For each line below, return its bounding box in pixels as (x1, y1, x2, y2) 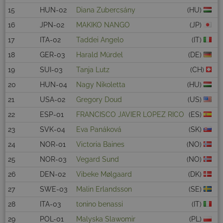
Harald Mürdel (76, 51, 123, 59)
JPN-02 (40, 21, 64, 29)
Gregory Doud (76, 96, 122, 104)
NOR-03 (40, 155, 66, 164)
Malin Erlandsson (76, 185, 132, 194)
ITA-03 (40, 200, 61, 209)
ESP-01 (40, 111, 64, 119)
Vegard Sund (76, 155, 119, 164)
